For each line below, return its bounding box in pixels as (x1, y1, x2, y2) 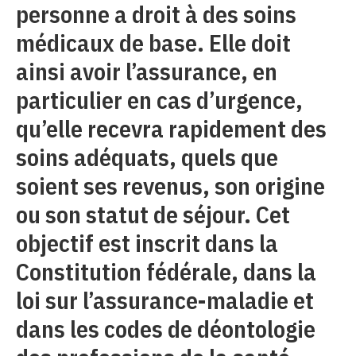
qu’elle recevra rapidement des (16, 113, 327, 145)
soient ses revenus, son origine (16, 170, 325, 202)
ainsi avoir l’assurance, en (16, 56, 277, 87)
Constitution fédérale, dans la (16, 256, 316, 288)
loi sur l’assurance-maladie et (16, 284, 314, 316)
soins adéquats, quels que (16, 141, 278, 173)
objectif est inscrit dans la (16, 227, 278, 259)
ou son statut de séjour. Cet (16, 199, 290, 230)
